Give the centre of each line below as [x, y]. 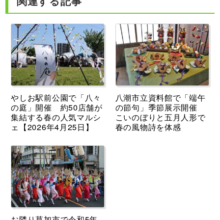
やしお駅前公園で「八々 [56, 97]
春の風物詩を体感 [148, 127]
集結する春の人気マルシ [56, 117]
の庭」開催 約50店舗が [57, 107]
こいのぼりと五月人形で [160, 117]
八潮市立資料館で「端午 [160, 97]
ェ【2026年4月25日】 [52, 127]
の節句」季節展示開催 [160, 107]
